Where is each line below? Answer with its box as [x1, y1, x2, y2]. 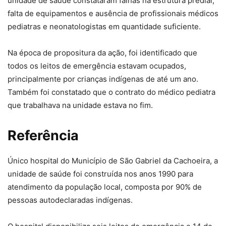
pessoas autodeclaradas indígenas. [8, 195, 133, 205]
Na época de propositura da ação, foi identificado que [8, 48, 197, 58]
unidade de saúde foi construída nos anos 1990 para [8, 169, 193, 179]
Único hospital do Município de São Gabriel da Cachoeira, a [8, 156, 218, 165]
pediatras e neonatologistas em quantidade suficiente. [8, 22, 201, 31]
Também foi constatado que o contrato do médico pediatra [8, 87, 215, 97]
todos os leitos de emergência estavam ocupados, [8, 61, 186, 71]
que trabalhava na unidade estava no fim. [8, 100, 153, 110]
